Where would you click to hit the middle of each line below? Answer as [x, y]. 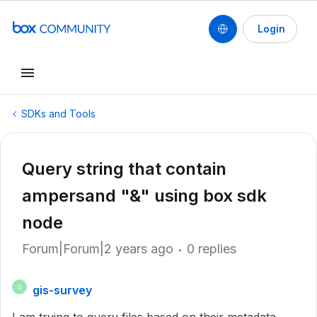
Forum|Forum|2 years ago [98, 249]
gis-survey [62, 290]
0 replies [212, 249]
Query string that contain [124, 169]
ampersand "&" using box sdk [144, 196]
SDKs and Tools [58, 114]
